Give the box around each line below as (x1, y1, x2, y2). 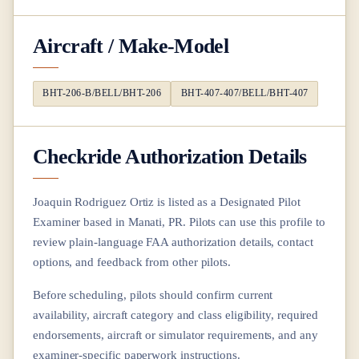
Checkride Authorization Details (33, 143, 307, 168)
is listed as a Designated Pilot (154, 194, 301, 208)
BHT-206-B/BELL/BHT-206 (42, 87, 162, 99)
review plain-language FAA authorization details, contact (33, 234, 313, 248)
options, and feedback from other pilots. (33, 254, 232, 268)
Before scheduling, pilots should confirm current (33, 287, 273, 301)
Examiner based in (33, 214, 128, 228)
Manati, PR (127, 214, 183, 228)
